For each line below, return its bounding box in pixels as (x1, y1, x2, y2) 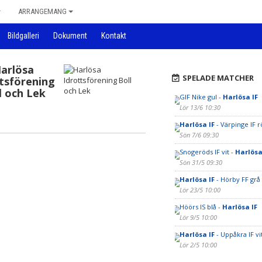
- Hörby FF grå (214, 175, 260, 184)
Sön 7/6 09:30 (179, 130, 219, 139)
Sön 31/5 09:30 (179, 158, 222, 167)
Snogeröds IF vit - (179, 147, 235, 156)
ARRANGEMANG (18, 7, 67, 16)
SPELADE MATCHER (182, 73, 254, 83)
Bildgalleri (8, 31, 39, 40)
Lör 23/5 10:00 (179, 185, 220, 194)
